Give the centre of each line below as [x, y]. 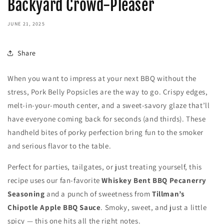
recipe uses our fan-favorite [55, 180]
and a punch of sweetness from [98, 194]
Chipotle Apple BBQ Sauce [54, 207]
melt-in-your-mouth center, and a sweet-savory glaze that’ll [109, 105]
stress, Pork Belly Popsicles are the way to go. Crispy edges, [108, 92]
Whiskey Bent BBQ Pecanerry [154, 180]
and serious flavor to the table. [59, 146]
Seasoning [26, 194]
